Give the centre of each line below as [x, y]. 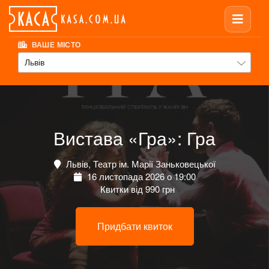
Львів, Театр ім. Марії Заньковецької [139, 164]
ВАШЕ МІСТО [55, 45]
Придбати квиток [134, 226]
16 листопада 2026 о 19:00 [140, 177]
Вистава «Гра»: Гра [134, 138]
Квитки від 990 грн [136, 189]
